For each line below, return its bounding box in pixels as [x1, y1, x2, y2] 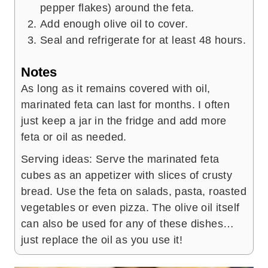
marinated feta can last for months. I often [21, 99, 230, 111]
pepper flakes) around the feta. [40, 2, 194, 14]
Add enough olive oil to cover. [40, 18, 188, 31]
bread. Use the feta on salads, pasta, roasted [21, 185, 246, 198]
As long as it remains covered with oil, [21, 83, 211, 95]
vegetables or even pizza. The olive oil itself [21, 202, 240, 214]
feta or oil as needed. [21, 131, 127, 144]
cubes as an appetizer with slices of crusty [21, 169, 233, 182]
